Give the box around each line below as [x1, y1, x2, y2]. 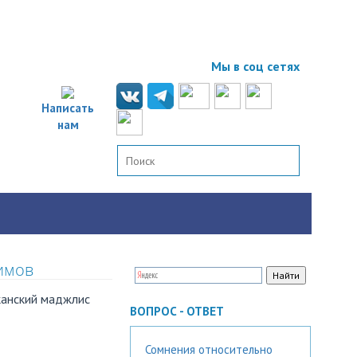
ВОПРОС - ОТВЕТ [130, 304, 224, 319]
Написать [41, 100, 94, 116]
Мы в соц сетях [211, 58, 300, 74]
